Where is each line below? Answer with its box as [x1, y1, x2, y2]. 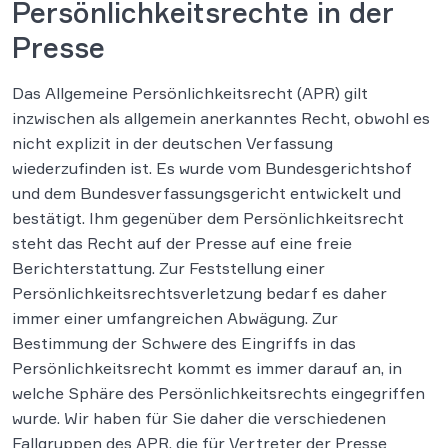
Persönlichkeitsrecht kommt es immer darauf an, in [12, 358, 402, 378]
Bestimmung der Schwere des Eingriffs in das [12, 333, 356, 353]
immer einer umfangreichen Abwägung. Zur [12, 308, 338, 328]
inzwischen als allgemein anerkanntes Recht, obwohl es [12, 108, 430, 128]
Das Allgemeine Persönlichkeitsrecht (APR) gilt [12, 83, 368, 103]
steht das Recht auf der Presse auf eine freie [12, 233, 352, 253]
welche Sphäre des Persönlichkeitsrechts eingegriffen [12, 383, 425, 403]
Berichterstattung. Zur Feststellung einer [12, 258, 325, 278]
